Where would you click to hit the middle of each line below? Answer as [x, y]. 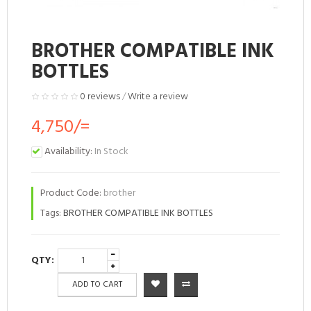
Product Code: [71, 194]
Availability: [68, 152]
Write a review [158, 97]
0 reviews [100, 97]
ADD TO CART [97, 285]
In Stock [110, 152]
